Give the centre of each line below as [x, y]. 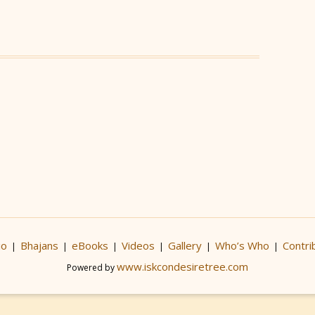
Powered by [92, 268]
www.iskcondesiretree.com [182, 266]
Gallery [185, 245]
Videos [138, 245]
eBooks [90, 245]
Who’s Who [242, 245]
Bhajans [39, 245]
